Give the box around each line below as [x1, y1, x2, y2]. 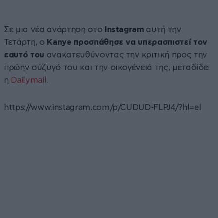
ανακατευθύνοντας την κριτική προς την [44, 50, 208, 59]
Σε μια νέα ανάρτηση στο [4, 25, 103, 34]
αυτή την [144, 25, 182, 34]
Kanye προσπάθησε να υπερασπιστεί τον [44, 37, 208, 46]
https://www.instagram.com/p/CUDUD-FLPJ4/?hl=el [4, 103, 201, 111]
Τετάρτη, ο [4, 37, 45, 46]
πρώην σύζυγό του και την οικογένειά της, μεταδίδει [4, 63, 211, 72]
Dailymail [8, 75, 47, 84]
